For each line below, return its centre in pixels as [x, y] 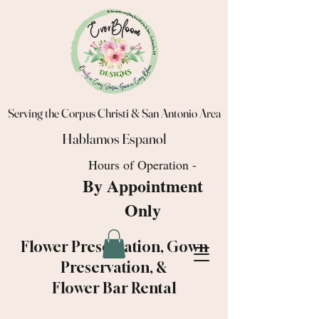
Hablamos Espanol [114, 138]
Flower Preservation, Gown [114, 247]
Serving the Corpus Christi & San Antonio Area [114, 113]
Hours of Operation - [142, 164]
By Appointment [142, 185]
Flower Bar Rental [114, 288]
